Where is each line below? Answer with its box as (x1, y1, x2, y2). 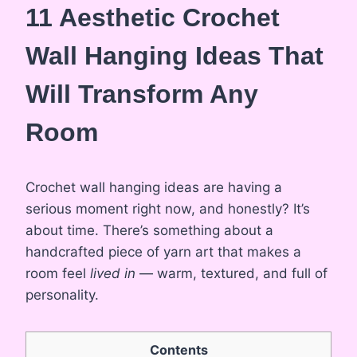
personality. (25, 286, 99, 303)
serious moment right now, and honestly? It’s (25, 200, 310, 217)
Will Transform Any (25, 79, 258, 108)
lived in (90, 265, 135, 281)
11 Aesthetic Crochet (25, 2, 280, 32)
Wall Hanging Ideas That (25, 41, 324, 70)
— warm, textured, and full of (135, 265, 328, 281)
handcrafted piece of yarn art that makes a (25, 243, 301, 260)
